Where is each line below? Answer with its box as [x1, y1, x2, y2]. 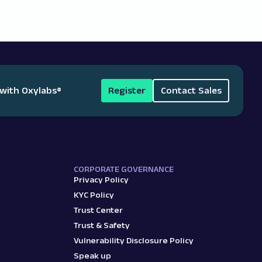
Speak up [74, 251, 111, 260]
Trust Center [74, 205, 123, 215]
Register [108, 85, 146, 95]
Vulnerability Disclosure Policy [74, 236, 194, 245]
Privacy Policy [74, 175, 129, 184]
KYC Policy [74, 190, 114, 199]
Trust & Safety [74, 220, 130, 230]
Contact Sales [160, 85, 222, 95]
